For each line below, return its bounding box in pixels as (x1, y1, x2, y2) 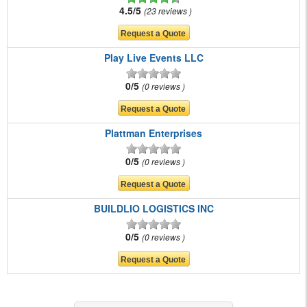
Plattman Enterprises (105, 126, 202, 140)
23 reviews (146, 5, 189, 17)
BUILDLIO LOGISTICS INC (93, 201, 214, 216)
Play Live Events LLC (103, 51, 204, 65)
